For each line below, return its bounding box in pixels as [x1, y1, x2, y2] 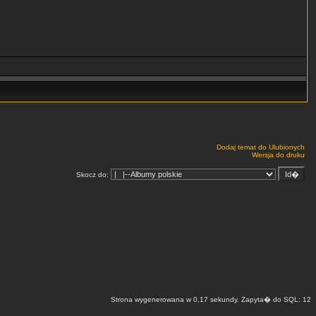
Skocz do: [76, 171, 111, 178]
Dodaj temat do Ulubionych [217, 143, 305, 151]
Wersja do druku [252, 151, 305, 159]
